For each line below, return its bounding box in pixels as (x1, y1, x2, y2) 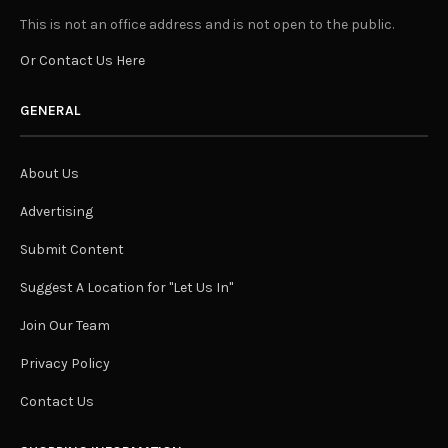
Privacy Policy (20, 354, 110, 372)
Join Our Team (20, 316, 110, 334)
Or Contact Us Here (20, 51, 145, 69)
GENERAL (20, 101, 80, 119)
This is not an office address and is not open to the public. (20, 15, 395, 33)
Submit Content (20, 240, 124, 258)
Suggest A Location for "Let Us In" (20, 278, 233, 296)
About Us (20, 164, 79, 182)
